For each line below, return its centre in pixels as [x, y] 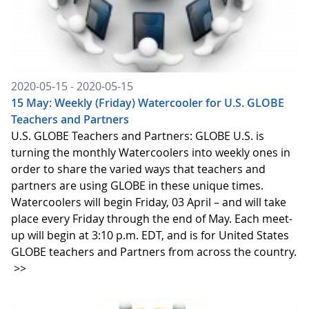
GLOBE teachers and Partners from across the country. [154, 251]
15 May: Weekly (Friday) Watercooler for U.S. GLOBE [148, 102]
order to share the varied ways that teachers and [138, 169]
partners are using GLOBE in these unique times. [137, 185]
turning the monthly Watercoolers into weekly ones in [151, 152]
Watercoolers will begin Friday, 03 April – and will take [149, 202]
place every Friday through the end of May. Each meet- [152, 218]
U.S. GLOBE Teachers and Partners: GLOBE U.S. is [138, 136]
